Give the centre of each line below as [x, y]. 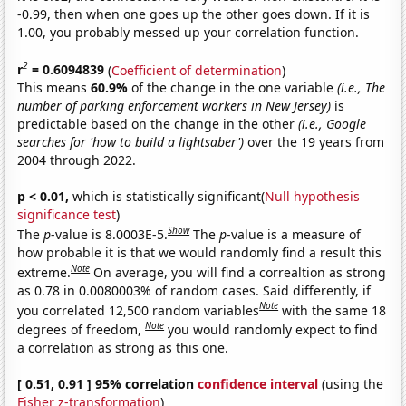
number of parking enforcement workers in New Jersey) [174, 106]
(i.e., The [362, 88]
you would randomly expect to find [273, 329]
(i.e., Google [333, 124]
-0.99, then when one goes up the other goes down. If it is [194, 14]
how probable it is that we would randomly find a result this [200, 252]
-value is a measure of [294, 234]
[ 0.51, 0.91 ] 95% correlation [108, 383]
